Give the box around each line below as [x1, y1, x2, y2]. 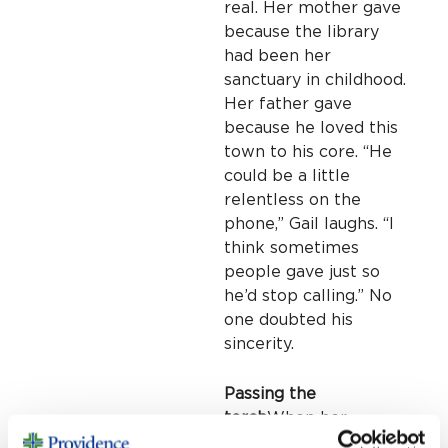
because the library [224, 24, 379, 41]
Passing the [224, 385, 316, 402]
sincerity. [224, 336, 294, 353]
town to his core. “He [224, 144, 392, 161]
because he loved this [224, 120, 398, 137]
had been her [224, 48, 331, 65]
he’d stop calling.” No [224, 288, 392, 305]
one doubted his [224, 312, 353, 329]
